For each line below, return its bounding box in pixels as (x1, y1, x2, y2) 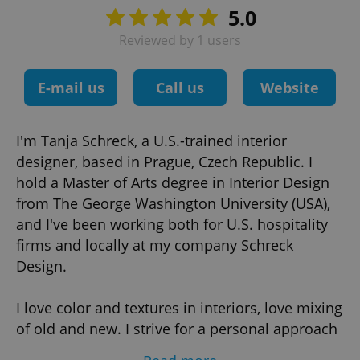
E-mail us (37, 78, 104, 97)
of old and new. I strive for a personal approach (16, 319, 337, 338)
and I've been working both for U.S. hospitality (16, 215, 328, 234)
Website (260, 78, 319, 97)
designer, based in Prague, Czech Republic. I (16, 152, 313, 171)
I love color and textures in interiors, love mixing (16, 298, 342, 317)
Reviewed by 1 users (119, 31, 241, 49)
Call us (156, 78, 204, 97)
